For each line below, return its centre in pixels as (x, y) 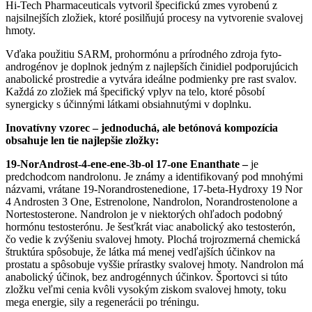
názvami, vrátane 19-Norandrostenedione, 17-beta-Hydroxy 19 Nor (154, 189)
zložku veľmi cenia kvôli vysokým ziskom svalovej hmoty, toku (146, 290)
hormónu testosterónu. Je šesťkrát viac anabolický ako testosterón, (150, 227)
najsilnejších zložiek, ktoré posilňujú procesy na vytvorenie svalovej (154, 18)
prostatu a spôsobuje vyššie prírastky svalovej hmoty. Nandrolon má (155, 265)
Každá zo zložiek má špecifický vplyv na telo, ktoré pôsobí (135, 92)
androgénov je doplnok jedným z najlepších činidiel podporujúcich (152, 67)
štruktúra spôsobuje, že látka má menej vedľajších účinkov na (140, 252)
